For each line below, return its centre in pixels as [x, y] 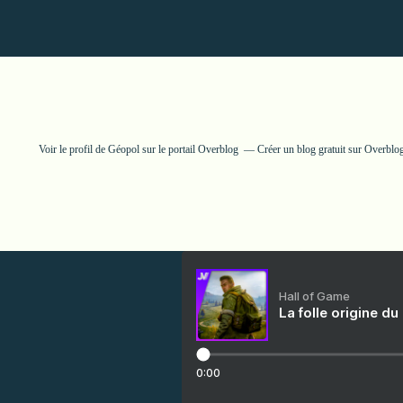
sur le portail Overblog [189, 149]
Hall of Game [314, 296]
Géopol [124, 149]
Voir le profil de [73, 149]
